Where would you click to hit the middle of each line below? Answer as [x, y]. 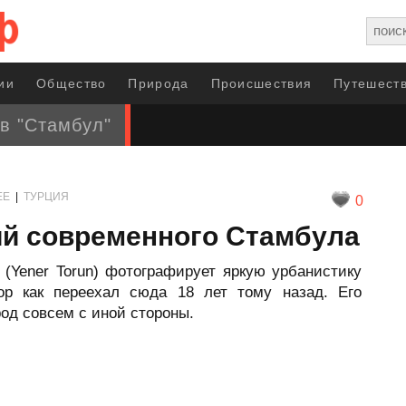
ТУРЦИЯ [46, 197]
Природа [159, 83]
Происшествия [261, 83]
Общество [72, 83]
